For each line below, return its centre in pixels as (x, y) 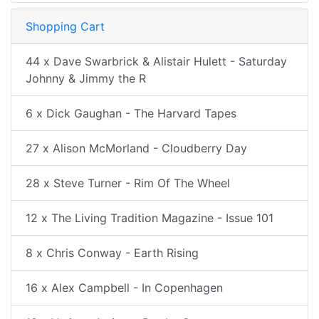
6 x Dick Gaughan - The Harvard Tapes (131, 113)
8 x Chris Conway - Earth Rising (112, 253)
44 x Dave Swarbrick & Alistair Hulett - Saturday (156, 61)
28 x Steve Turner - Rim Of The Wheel (128, 183)
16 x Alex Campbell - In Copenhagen (124, 288)
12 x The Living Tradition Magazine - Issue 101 (150, 218)
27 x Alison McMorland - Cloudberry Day (136, 148)
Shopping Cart (65, 26)
